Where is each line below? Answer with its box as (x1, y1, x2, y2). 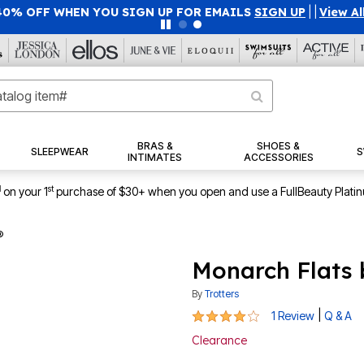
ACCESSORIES (243, 151, 314, 164)
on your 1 (3, 184, 48, 199)
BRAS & (136, 140, 173, 153)
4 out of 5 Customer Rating (191, 305, 345, 323)
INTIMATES (128, 151, 183, 164)
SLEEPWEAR (30, 145, 89, 158)
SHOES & (257, 140, 301, 153)
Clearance (192, 333, 247, 349)
